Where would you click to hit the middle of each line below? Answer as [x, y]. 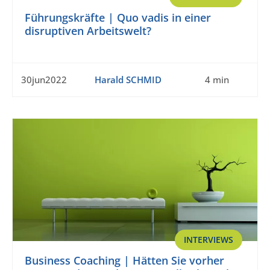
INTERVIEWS [209, 240]
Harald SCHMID [128, 80]
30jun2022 [44, 80]
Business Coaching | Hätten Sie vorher [124, 261]
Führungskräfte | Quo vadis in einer [118, 18]
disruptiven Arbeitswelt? [88, 31]
